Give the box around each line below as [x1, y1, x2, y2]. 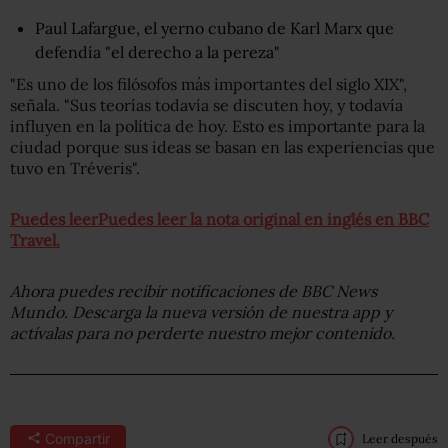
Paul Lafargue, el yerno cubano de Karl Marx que [35, 17, 394, 38]
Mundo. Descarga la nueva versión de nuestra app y [10, 301, 392, 322]
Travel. [10, 229, 60, 250]
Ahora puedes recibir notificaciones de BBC [10, 280, 336, 301]
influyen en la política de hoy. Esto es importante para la [10, 115, 425, 136]
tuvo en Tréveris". [10, 157, 140, 178]
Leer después [362, 430, 438, 446]
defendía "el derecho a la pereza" [35, 41, 280, 62]
